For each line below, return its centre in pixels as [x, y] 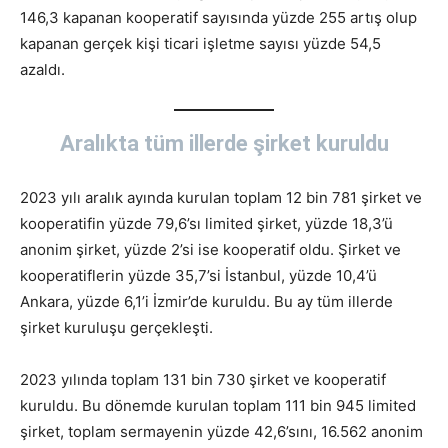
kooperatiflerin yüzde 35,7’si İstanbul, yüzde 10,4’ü [198, 275]
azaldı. [46, 69]
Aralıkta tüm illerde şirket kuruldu [224, 143]
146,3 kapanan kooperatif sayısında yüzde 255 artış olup [218, 17]
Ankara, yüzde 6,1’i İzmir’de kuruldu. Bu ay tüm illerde [206, 301]
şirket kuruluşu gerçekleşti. [116, 327]
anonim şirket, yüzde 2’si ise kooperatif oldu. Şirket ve [210, 249]
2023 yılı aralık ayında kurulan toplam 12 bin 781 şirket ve [221, 197]
